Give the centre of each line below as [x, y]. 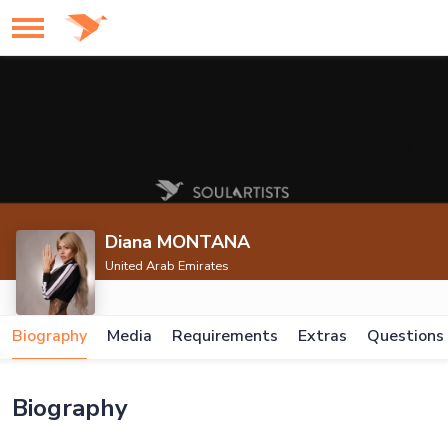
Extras [322, 336]
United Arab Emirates [167, 266]
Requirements [225, 336]
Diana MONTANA [178, 242]
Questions [405, 336]
